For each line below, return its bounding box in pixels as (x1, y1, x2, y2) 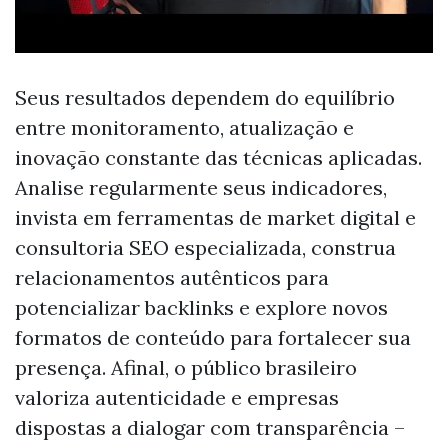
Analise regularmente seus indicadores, (15, 175, 387, 200)
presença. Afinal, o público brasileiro (15, 355, 357, 380)
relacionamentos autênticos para (15, 265, 329, 290)
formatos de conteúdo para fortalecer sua (15, 325, 411, 350)
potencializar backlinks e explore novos (15, 295, 388, 320)
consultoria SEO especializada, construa (15, 235, 396, 260)
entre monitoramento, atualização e (15, 115, 354, 140)
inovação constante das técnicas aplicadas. (15, 145, 422, 170)
